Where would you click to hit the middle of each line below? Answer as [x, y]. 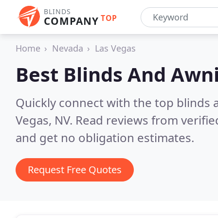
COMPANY [71, 21]
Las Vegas [115, 48]
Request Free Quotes [75, 170]
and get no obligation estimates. [105, 137]
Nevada [68, 48]
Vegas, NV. [45, 120]
